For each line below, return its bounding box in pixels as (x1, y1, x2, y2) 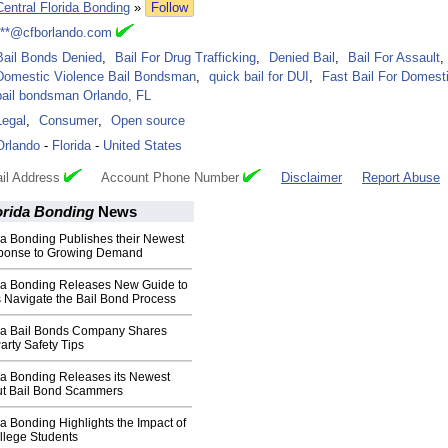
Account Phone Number (82, 170, 243, 186)
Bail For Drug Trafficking (115, 50, 256, 66)
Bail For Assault (348, 50, 440, 66)
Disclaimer (281, 170, 342, 186)
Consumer (39, 113, 98, 129)
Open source (111, 113, 185, 129)
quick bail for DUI (209, 69, 309, 85)
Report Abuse (362, 170, 440, 186)
